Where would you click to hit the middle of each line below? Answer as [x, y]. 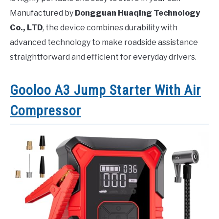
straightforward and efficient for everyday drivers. [103, 57]
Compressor [45, 110]
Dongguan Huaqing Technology [137, 13]
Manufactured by [42, 13]
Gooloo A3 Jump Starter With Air [105, 90]
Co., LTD [26, 27]
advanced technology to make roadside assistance [104, 42]
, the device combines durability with [110, 27]
